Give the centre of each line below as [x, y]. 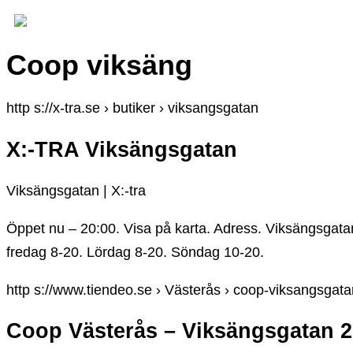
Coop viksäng [99, 65]
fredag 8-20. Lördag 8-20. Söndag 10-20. [135, 253]
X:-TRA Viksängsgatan [122, 149]
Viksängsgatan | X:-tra [76, 191]
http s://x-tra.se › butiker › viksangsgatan [132, 108]
